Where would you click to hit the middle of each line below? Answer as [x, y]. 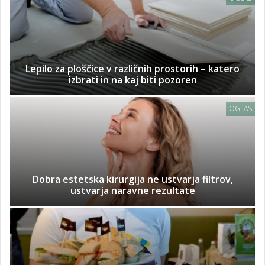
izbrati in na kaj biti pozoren [132, 80]
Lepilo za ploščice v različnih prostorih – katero [132, 69]
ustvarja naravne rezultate [132, 191]
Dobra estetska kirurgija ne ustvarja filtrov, [132, 180]
